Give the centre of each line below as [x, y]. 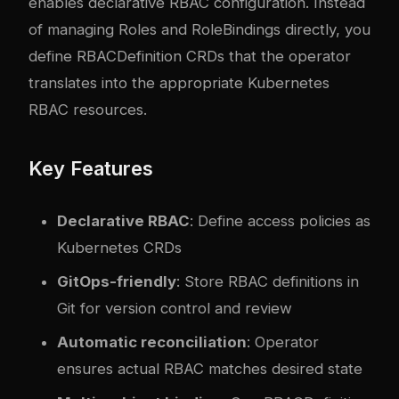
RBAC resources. [88, 109]
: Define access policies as [280, 220]
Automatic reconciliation [152, 342]
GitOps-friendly [117, 281]
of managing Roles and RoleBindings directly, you [199, 29]
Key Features [91, 168]
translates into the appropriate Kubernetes [179, 82]
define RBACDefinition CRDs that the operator [190, 56]
